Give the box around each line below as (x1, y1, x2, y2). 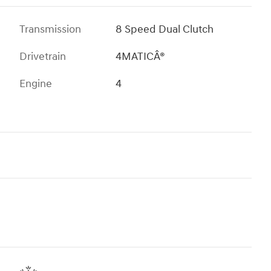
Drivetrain (19, 50, 66, 64)
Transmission (19, 22, 81, 37)
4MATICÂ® (116, 50, 166, 64)
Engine (19, 77, 52, 91)
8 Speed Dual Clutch (116, 22, 214, 37)
